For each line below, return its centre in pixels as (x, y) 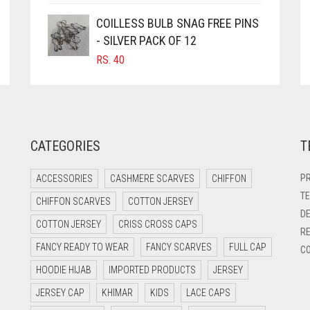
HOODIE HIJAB (64, 270)
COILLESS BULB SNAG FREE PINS (177, 24)
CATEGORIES (65, 146)
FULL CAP (248, 247)
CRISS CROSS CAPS (158, 225)
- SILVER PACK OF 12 (146, 41)
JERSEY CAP (60, 293)
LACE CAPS (208, 293)
